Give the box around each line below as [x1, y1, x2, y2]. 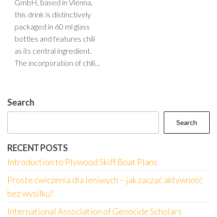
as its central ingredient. [15, 46, 92, 55]
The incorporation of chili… [15, 58, 100, 67]
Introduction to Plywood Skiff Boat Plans [7, 156, 157, 167]
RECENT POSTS [7, 142, 68, 153]
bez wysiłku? [7, 188, 53, 199]
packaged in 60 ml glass [15, 22, 90, 31]
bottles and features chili [15, 34, 95, 43]
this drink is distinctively [15, 10, 91, 19]
